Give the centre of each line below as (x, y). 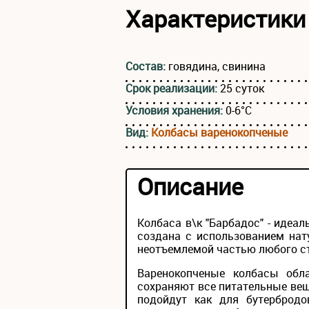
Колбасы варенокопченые (219, 133)
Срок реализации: (173, 89)
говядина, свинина (217, 67)
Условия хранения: (176, 111)
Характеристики (216, 19)
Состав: (147, 67)
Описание (190, 187)
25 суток (242, 89)
